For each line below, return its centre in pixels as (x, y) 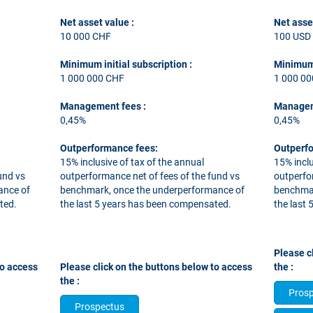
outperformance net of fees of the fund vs (150, 176)
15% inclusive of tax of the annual (132, 162)
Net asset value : (97, 22)
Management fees (101, 106)
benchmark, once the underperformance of (152, 190)
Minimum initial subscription (124, 64)
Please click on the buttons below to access (156, 267)
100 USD (293, 36)
